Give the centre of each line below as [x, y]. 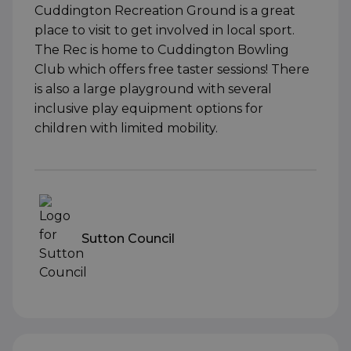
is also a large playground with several [153, 89]
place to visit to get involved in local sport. [165, 31]
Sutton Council [128, 238]
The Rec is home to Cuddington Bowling [162, 50]
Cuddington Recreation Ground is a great [165, 11]
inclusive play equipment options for [149, 109]
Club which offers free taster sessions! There [172, 70]
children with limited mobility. [126, 128]
